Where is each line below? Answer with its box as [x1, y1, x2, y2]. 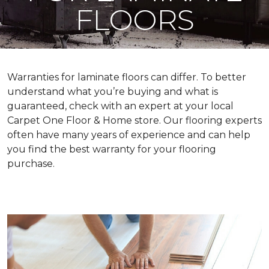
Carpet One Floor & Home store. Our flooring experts [7, 115, 262, 126]
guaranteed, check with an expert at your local [7, 100, 234, 112]
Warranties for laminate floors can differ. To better [7, 71, 246, 83]
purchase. [7, 158, 55, 169]
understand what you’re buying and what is [7, 86, 218, 97]
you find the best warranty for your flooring [7, 144, 216, 155]
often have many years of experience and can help [7, 129, 250, 141]
